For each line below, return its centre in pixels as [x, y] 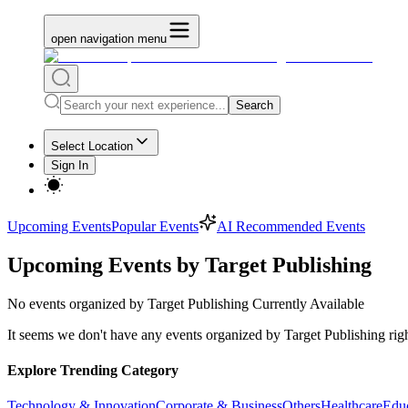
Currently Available [306, 303]
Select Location [92, 146]
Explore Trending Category [93, 371]
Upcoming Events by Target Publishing [189, 265]
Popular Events [155, 226]
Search [255, 105]
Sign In [70, 165]
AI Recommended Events [291, 226]
